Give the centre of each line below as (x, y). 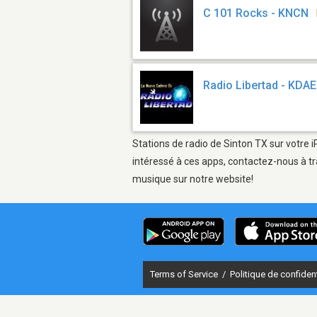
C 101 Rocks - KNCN (256, 13)
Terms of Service (185, 274)
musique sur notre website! (193, 179)
